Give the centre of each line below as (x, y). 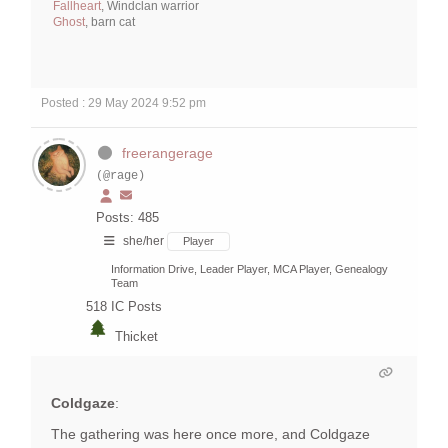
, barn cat (110, 22)
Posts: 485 (127, 218)
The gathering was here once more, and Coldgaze (210, 434)
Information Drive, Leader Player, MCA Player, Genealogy (249, 269)
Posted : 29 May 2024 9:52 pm (123, 103)
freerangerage (167, 153)
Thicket (136, 337)
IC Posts (136, 307)
